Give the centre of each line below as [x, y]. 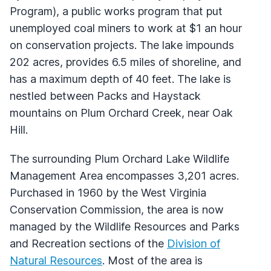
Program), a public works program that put [116, 11]
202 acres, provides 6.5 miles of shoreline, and [126, 62]
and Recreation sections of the [88, 243]
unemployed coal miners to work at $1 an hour [126, 28]
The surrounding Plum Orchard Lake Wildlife [119, 158]
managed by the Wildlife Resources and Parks [125, 226]
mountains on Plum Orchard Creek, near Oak [121, 113]
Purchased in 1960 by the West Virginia [108, 192]
